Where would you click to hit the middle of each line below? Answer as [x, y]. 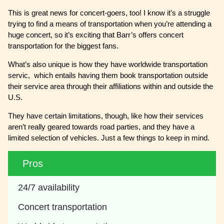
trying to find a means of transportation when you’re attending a [110, 24]
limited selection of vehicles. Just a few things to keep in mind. [109, 138]
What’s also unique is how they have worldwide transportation [108, 64]
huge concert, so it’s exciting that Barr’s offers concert [96, 35]
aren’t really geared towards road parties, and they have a [101, 127]
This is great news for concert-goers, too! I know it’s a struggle [109, 13]
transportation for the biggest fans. [63, 46]
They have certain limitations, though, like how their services [106, 116]
